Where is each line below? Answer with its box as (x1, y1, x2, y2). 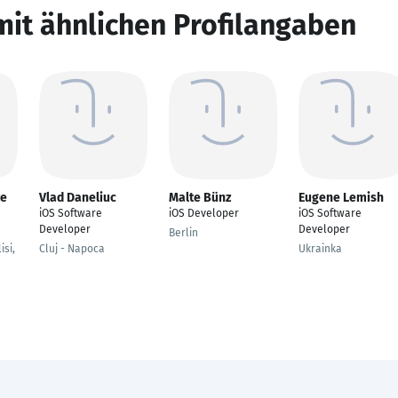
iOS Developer (169, 207, 239, 219)
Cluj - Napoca (39, 243, 105, 255)
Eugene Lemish (298, 190, 384, 205)
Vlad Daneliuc (39, 190, 116, 205)
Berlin (169, 227, 198, 239)
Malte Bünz (169, 190, 231, 205)
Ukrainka (298, 243, 342, 255)
